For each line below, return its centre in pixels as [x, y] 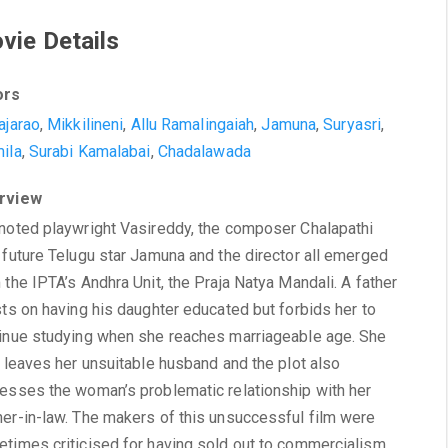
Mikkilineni [85, 124]
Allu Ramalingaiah [192, 124]
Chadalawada [204, 151]
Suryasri [352, 124]
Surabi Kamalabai [89, 151]
